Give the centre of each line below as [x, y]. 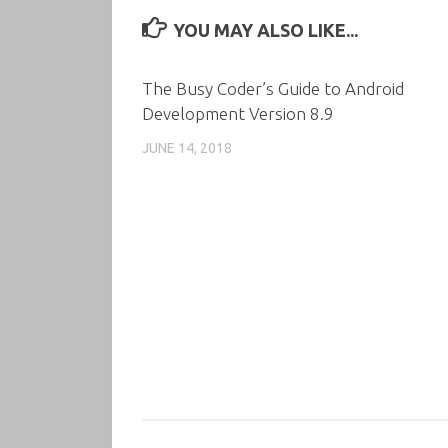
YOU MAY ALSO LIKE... [265, 29]
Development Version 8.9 [238, 113]
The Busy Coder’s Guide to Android [273, 88]
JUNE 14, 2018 [187, 147]
